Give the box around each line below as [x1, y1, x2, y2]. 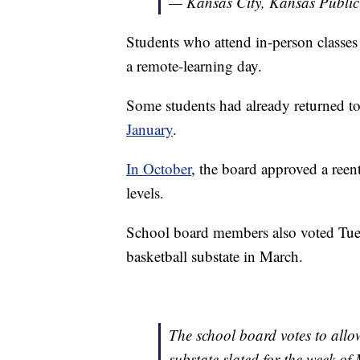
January [126, 119, 173, 140]
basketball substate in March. [126, 246, 303, 267]
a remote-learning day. [126, 55, 262, 76]
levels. [126, 182, 164, 203]
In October [126, 158, 191, 179]
